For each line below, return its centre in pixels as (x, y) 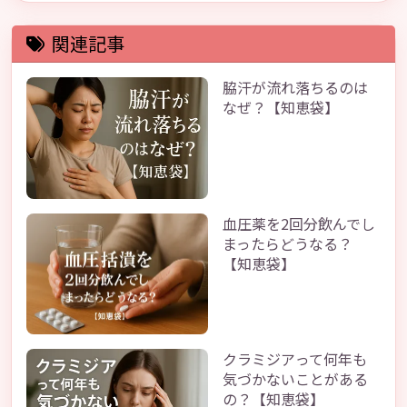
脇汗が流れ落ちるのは (295, 87)
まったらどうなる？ (288, 243)
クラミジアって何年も (295, 359)
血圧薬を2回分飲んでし (299, 223)
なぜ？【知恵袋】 (281, 107)
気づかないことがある (295, 379)
